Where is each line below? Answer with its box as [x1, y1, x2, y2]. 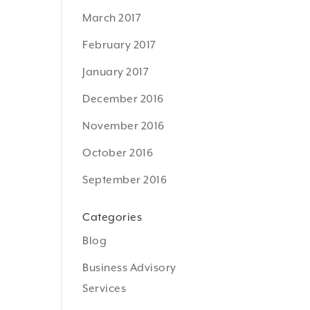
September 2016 [82, 174, 167, 186]
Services [82, 282, 127, 295]
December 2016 [82, 93, 164, 105]
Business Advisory [82, 262, 176, 274]
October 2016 [82, 147, 154, 159]
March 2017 [82, 12, 142, 24]
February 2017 [82, 39, 156, 51]
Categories [82, 211, 143, 224]
